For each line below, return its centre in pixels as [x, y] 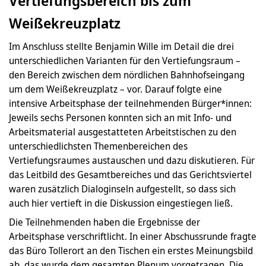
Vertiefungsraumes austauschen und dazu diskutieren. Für [132, 160]
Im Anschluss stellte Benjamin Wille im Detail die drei [121, 46]
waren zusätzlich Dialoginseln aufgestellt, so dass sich [122, 189]
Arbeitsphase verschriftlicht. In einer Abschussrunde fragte [133, 236]
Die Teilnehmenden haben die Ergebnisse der [104, 222]
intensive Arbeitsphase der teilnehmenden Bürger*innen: [130, 103]
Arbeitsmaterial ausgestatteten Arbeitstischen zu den [123, 132]
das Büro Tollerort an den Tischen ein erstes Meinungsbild [131, 250]
